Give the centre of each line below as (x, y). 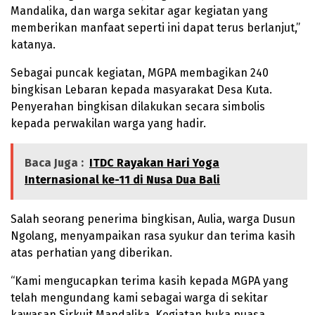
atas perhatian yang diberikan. (91, 253)
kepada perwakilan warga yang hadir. (108, 124)
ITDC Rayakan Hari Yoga (154, 163)
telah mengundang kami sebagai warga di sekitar (139, 298)
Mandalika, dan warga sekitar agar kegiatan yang (139, 11)
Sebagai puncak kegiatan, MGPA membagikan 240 (140, 73)
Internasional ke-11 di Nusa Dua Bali (122, 180)
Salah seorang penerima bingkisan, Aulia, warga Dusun (153, 219)
